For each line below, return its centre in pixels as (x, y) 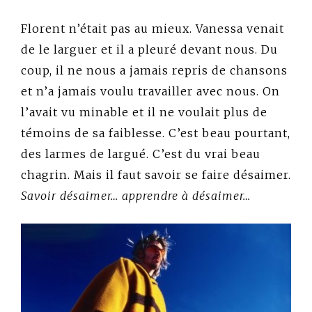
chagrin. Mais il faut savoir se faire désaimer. (156, 175)
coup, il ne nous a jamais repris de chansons (154, 71)
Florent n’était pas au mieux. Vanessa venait (153, 29)
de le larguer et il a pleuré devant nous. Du (149, 50)
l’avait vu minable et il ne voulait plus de (144, 112)
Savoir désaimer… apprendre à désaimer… (136, 196)
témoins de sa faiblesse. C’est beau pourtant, (156, 133)
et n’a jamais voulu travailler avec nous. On (150, 92)
